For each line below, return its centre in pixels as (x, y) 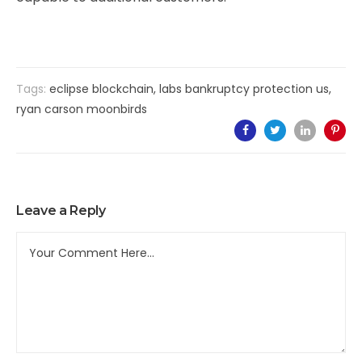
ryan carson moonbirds (82, 109)
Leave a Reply (61, 210)
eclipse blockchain (101, 89)
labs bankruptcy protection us (244, 89)
